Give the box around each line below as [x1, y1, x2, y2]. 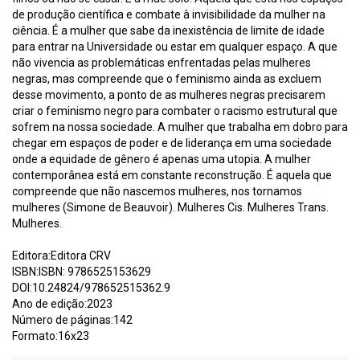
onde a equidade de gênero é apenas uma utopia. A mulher [12, 152, 311, 166]
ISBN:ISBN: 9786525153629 [12, 264, 151, 278]
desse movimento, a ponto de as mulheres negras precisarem [12, 88, 325, 101]
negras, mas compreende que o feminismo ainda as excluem [12, 72, 321, 85]
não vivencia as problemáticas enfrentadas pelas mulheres [12, 55, 311, 69]
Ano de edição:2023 [12, 297, 112, 310]
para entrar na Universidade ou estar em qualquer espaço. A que [12, 39, 337, 53]
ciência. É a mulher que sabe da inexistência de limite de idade [12, 23, 325, 37]
